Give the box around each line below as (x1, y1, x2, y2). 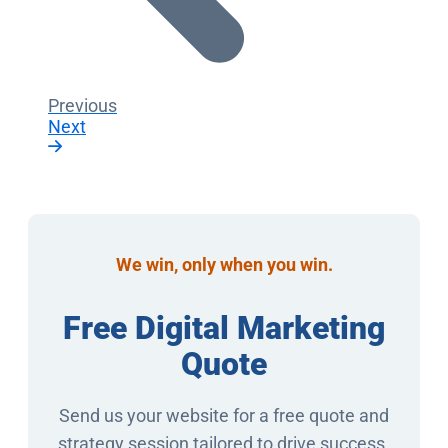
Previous (48, 94, 117, 116)
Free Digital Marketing (63, 308, 385, 347)
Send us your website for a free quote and (59, 404, 389, 426)
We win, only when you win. (115, 253, 333, 275)
